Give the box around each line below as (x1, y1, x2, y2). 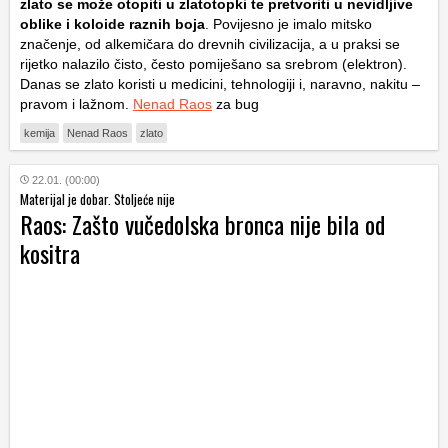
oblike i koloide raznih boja (20, 16, 205, 33)
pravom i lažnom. (20, 96, 133, 113)
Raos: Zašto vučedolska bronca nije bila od (20, 206, 385, 243)
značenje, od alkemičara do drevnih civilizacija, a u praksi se (20, 36, 400, 53)
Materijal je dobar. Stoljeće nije (20, 189, 175, 210)
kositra (20, 235, 80, 272)
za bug (212, 96, 259, 113)
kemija (24, 127, 55, 140)
